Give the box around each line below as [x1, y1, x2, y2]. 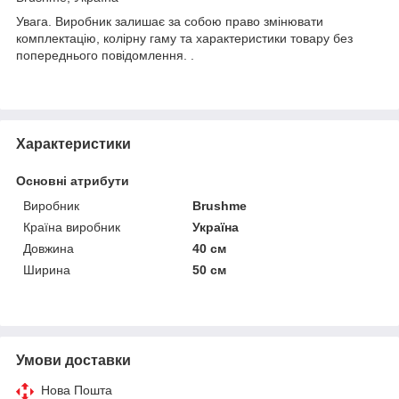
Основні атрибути [16, 173, 129, 188]
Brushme [192, 198, 248, 213]
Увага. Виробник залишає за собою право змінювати [16, 13, 323, 28]
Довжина [23, 240, 74, 256]
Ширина [23, 262, 70, 277]
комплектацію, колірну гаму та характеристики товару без [16, 30, 353, 45]
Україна [192, 219, 240, 234]
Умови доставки [16, 352, 131, 368]
